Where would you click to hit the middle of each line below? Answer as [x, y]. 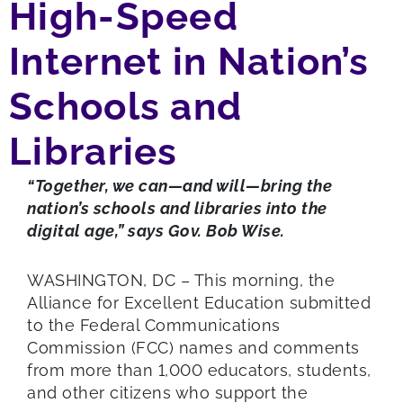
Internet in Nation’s [189, 61]
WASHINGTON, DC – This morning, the [181, 280]
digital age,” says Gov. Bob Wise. [156, 230]
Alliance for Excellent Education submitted [199, 302]
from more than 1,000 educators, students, [199, 370]
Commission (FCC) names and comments [193, 347]
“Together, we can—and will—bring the [179, 185]
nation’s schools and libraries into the [177, 208]
